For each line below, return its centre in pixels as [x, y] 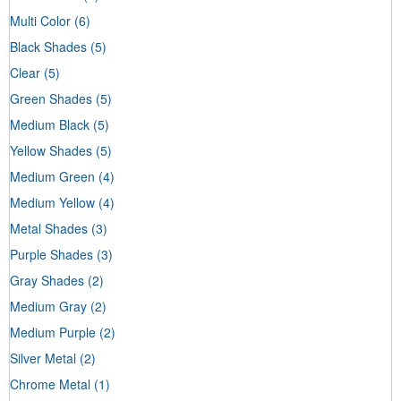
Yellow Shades [51, 150]
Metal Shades [49, 228]
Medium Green [52, 176]
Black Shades [48, 46]
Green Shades [51, 98]
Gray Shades [47, 280]
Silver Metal [43, 358]
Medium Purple [53, 332]
